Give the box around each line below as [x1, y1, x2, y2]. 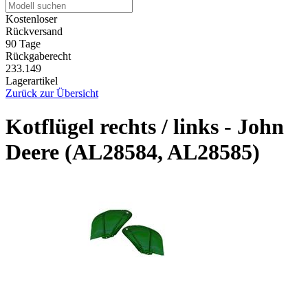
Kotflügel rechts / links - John [5, 114, 284, 140]
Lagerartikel [5, 74, 58, 87]
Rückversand [5, 25, 63, 37]
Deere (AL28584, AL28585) [5, 140, 260, 165]
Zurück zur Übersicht [5, 87, 98, 99]
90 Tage [5, 37, 41, 49]
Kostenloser [5, 12, 57, 25]
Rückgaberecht [5, 49, 71, 62]
